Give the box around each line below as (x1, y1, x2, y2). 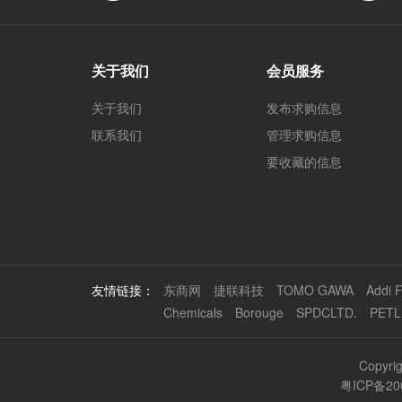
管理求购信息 (267, 126, 342, 144)
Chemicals (163, 303, 223, 321)
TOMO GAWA (276, 281, 354, 299)
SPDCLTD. (296, 303, 357, 321)
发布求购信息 (267, 99, 342, 117)
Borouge (235, 303, 284, 321)
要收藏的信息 (267, 153, 342, 170)
